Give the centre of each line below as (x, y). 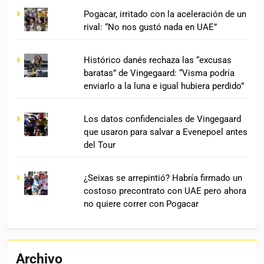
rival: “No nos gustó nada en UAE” (151, 27)
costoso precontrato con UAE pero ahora (165, 191)
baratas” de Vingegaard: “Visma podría (159, 73)
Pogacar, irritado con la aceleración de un (165, 14)
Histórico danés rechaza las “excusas (158, 60)
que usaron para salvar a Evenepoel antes (166, 132)
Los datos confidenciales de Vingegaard (163, 119)
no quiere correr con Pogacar (141, 204)
